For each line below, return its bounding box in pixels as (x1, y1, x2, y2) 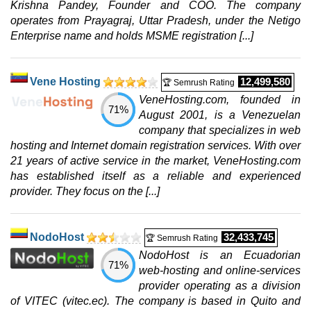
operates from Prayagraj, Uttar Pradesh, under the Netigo (10, 15, 301, 27)
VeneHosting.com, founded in (139, 94, 301, 106)
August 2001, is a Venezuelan (139, 109, 301, 121)
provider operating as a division (139, 280, 301, 292)
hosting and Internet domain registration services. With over (10, 140, 301, 152)
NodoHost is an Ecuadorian (139, 249, 301, 262)
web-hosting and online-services (139, 264, 301, 277)
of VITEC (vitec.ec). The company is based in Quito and (10, 295, 301, 308)
